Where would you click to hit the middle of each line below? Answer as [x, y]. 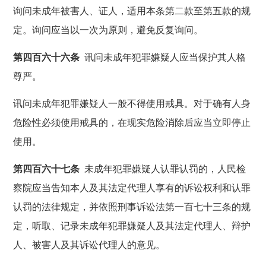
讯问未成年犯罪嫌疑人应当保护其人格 [163, 57]
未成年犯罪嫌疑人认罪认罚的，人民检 [163, 169]
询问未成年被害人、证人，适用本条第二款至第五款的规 [132, 11]
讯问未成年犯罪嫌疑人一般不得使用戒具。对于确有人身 [132, 103]
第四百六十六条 [47, 57]
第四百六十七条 [47, 169]
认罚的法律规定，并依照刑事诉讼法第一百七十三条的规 [132, 207]
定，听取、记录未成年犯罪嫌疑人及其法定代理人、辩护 [132, 226]
